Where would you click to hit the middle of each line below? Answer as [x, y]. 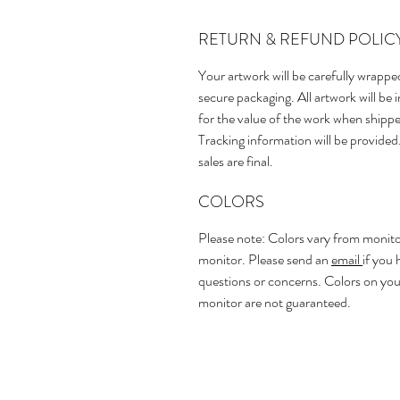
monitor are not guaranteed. [275, 303]
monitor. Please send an [265, 260]
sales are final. [236, 162]
